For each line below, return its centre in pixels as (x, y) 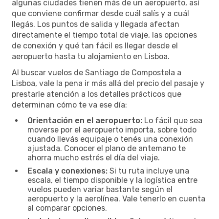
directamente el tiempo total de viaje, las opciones (104, 35)
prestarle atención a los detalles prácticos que (97, 94)
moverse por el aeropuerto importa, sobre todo (112, 130)
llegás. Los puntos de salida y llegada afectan (96, 24)
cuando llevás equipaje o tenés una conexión (110, 139)
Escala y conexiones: (67, 171)
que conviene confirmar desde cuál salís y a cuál (100, 13)
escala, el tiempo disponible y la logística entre (112, 180)
